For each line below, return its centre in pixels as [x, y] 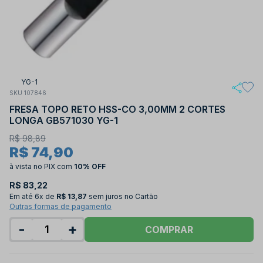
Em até [21, 196]
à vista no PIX [33, 166]
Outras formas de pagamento [60, 206]
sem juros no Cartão [123, 196]
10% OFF [90, 166]
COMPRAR [169, 229]
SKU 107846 [28, 93]
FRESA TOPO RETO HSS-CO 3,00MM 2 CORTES [117, 109]
